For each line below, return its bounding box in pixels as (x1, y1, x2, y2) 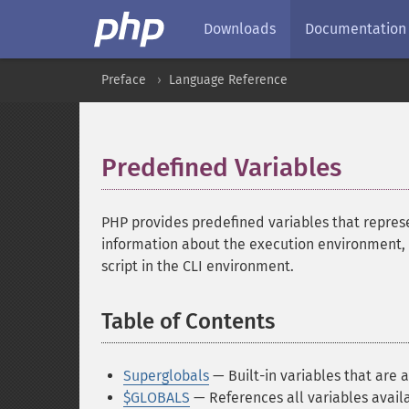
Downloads (204, 20, 276, 37)
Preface (101, 72, 146, 88)
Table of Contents (101, 309, 275, 334)
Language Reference (169, 72, 288, 88)
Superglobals (123, 367, 209, 384)
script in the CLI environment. (101, 257, 294, 275)
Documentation (305, 20, 406, 37)
